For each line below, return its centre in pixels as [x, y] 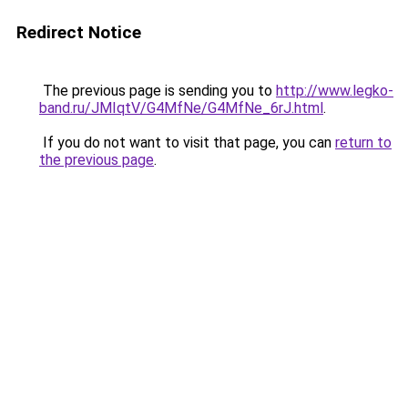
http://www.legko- [335, 91]
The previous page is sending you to [158, 91]
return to [363, 143]
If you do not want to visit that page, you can [187, 143]
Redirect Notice [79, 32]
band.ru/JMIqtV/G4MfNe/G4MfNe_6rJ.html [181, 108]
